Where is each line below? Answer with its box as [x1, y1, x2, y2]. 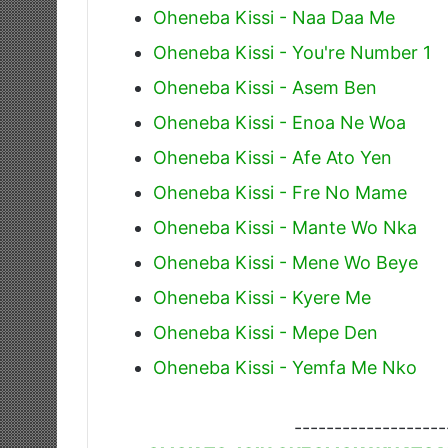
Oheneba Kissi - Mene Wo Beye [153, 251, 418, 273]
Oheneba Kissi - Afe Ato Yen [153, 146, 392, 168]
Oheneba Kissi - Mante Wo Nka [153, 216, 417, 238]
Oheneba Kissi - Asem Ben [153, 76, 377, 98]
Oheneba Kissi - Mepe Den [153, 321, 378, 343]
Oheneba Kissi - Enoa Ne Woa [153, 111, 406, 133]
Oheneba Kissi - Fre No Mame [153, 181, 407, 203]
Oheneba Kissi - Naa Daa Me [153, 6, 395, 28]
